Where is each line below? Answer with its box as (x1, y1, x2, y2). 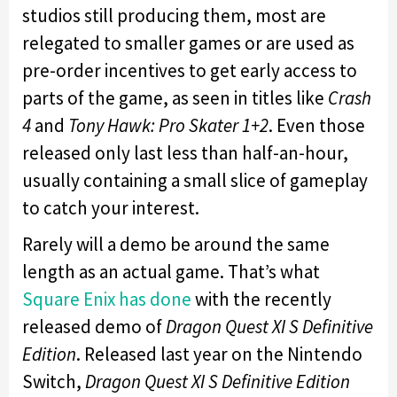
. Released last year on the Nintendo (76, 341, 362, 366)
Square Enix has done (22, 286, 191, 311)
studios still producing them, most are (22, 3, 326, 27)
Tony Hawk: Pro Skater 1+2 (68, 113, 269, 137)
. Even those (269, 113, 365, 137)
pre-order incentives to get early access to (22, 58, 357, 82)
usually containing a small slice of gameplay (22, 167, 368, 192)
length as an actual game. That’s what (22, 259, 320, 284)
